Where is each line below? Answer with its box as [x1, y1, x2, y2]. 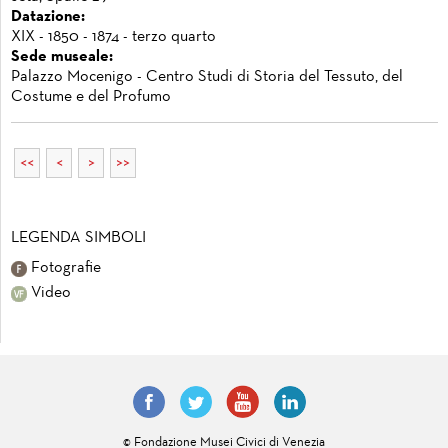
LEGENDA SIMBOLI [11, 231, 146, 245]
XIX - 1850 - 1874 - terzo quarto [11, 30, 216, 45]
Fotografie [27, 261, 101, 275]
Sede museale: [11, 50, 113, 65]
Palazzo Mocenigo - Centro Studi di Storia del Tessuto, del [11, 70, 403, 85]
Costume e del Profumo [11, 90, 171, 105]
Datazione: [11, 10, 85, 25]
